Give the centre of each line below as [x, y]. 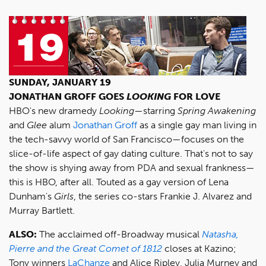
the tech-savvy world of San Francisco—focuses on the [126, 139]
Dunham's [31, 196]
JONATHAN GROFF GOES [68, 96]
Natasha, [220, 234]
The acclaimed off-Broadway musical [119, 234]
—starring [156, 111]
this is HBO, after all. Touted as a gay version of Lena [119, 182]
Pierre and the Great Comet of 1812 [85, 248]
